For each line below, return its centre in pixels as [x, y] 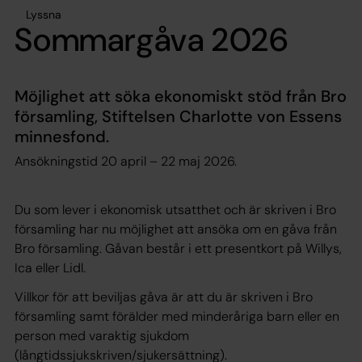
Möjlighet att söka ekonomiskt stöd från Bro [181, 96]
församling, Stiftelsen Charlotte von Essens [178, 116]
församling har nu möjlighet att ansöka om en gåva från [176, 229]
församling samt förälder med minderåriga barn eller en [177, 316]
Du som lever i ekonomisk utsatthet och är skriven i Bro [175, 209]
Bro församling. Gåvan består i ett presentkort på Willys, [178, 248]
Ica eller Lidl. [52, 267]
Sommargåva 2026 [152, 39]
